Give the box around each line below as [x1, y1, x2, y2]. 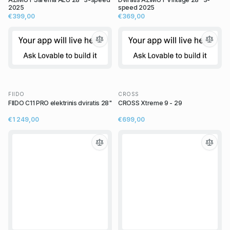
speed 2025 [118, 4, 155, 12]
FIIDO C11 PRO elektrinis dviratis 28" [8, 99, 112, 107]
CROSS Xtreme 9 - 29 [118, 99, 182, 107]
